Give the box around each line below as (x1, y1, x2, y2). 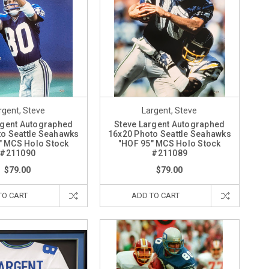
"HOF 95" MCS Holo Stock (118, 139, 221, 149)
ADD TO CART (131, 191, 180, 201)
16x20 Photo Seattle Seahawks (107, 129, 231, 139)
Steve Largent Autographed (114, 119, 225, 130)
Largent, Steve (142, 106, 198, 116)
